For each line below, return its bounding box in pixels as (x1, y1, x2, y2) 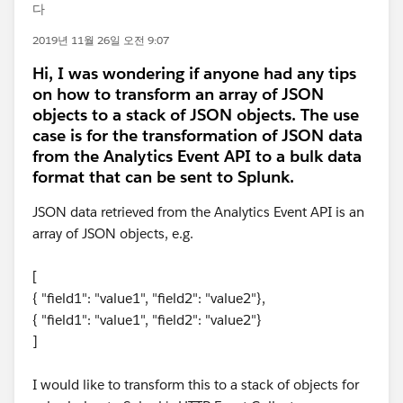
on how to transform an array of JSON (32, 84, 324, 104)
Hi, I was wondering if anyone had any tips (32, 63, 356, 84)
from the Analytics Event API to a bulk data (32, 146, 362, 166)
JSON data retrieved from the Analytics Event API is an (32, 203, 364, 220)
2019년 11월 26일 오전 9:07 (32, 32, 169, 48)
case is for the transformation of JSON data (32, 125, 363, 146)
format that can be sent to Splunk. (32, 166, 294, 187)
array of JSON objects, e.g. (32, 225, 193, 242)
